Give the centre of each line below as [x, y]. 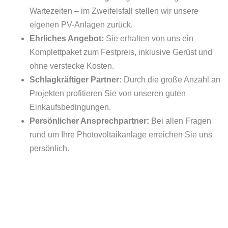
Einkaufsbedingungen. [70, 107]
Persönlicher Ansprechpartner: [90, 121]
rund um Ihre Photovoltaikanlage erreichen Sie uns [121, 134]
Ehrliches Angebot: [68, 38]
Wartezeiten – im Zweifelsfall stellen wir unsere [114, 11]
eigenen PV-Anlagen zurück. [81, 24]
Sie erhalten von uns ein [150, 38]
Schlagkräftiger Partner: [77, 79]
